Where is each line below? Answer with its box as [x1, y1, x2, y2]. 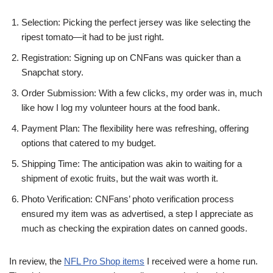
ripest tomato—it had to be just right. [21, 32, 164, 42]
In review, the [9, 256, 64, 266]
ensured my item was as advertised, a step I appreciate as [21, 208, 253, 219]
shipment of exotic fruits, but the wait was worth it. [21, 173, 218, 183]
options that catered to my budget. [21, 138, 156, 148]
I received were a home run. [144, 256, 258, 266]
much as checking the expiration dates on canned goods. [21, 223, 247, 233]
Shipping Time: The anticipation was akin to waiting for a [21, 158, 242, 169]
